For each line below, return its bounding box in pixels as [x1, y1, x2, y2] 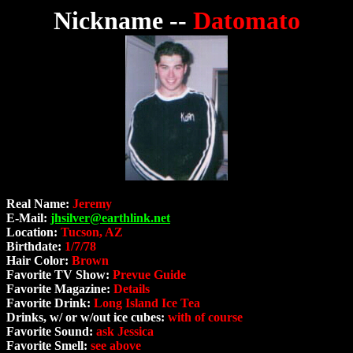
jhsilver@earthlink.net [50, 211, 170, 225]
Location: [6, 225, 61, 240]
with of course [168, 310, 243, 325]
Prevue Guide [113, 268, 186, 282]
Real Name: [6, 197, 72, 211]
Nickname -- [53, 6, 193, 35]
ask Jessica [96, 325, 154, 339]
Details [113, 282, 150, 296]
